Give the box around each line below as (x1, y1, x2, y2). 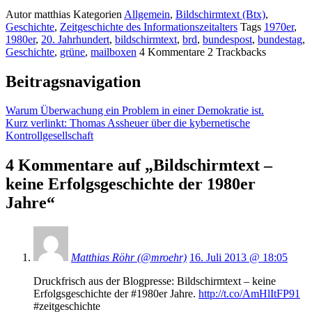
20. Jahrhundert (41, 33, 109, 45)
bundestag (258, 33, 302, 45)
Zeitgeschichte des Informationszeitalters (60, 20, 237, 33)
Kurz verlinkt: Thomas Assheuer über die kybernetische (6, 117, 250, 130)
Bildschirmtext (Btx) (175, 8, 265, 20)
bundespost (203, 33, 252, 45)
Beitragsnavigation (6, 72, 141, 91)
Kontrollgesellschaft (6, 130, 93, 142)
